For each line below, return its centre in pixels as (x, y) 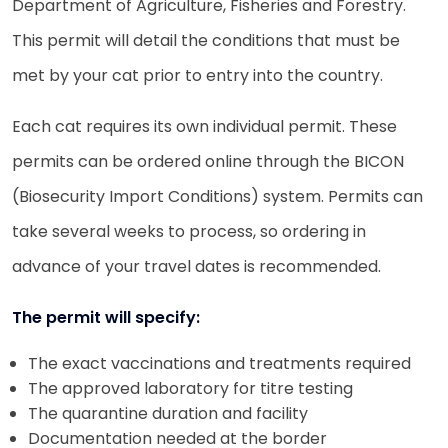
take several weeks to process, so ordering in (189, 231)
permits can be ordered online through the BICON (208, 161)
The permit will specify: (106, 317)
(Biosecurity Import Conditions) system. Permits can (217, 196)
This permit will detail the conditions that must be (206, 40)
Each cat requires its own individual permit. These (204, 126)
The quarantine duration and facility (168, 413)
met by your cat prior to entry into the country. (197, 75)
